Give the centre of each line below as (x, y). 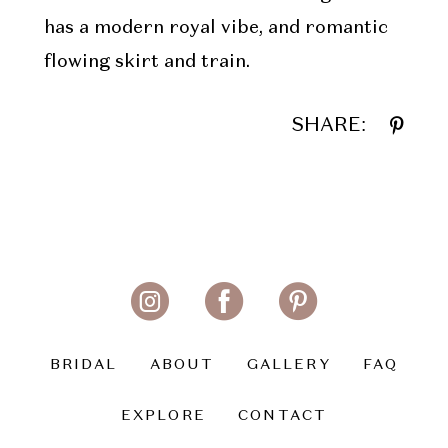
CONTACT (283, 416)
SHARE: (329, 126)
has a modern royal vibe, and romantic (215, 27)
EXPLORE (163, 416)
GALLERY (288, 365)
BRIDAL (83, 365)
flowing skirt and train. (146, 61)
